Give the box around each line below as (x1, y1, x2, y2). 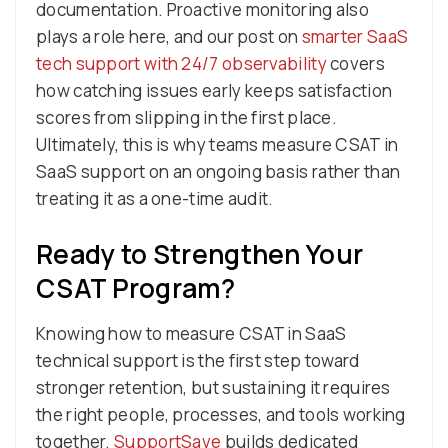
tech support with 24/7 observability (36, 51, 327, 75)
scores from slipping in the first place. (36, 105, 337, 129)
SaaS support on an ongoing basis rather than (36, 159, 401, 183)
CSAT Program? (36, 269, 235, 306)
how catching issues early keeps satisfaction (36, 78, 393, 102)
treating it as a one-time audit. (36, 186, 274, 210)
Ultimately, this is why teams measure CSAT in (36, 132, 399, 156)
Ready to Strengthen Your (36, 235, 364, 272)
